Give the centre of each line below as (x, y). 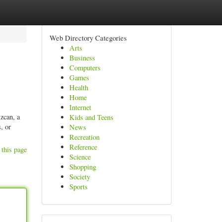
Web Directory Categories (88, 38)
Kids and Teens (91, 117)
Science (80, 157)
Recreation (84, 137)
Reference (83, 147)
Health (79, 87)
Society (80, 177)
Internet (80, 107)
